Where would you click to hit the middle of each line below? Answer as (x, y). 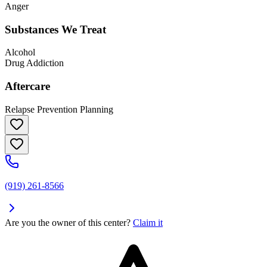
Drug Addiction (34, 63)
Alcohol (20, 52)
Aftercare (27, 86)
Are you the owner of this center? (68, 222)
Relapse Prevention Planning (59, 109)
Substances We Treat (55, 29)
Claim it (148, 222)
